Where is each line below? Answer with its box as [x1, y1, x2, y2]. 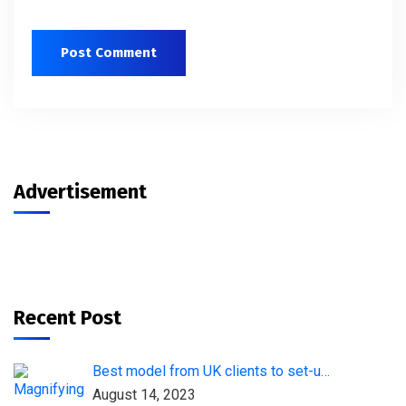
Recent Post [14, 304, 121, 330]
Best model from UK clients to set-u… [92, 362, 330, 380]
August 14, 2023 [92, 385, 196, 403]
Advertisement [14, 179, 147, 204]
